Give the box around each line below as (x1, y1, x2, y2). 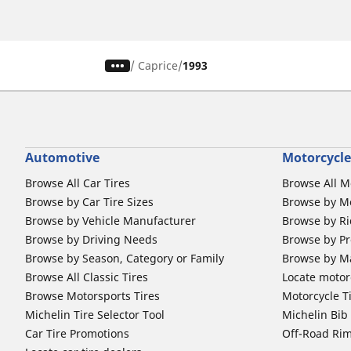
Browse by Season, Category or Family (25, 251, 224, 266)
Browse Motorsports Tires (25, 288, 160, 304)
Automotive (25, 149, 100, 167)
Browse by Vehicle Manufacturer (25, 213, 196, 229)
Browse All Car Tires (25, 175, 130, 191)
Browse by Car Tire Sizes (25, 194, 154, 210)
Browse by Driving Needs (25, 232, 157, 248)
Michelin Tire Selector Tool (25, 307, 165, 323)
